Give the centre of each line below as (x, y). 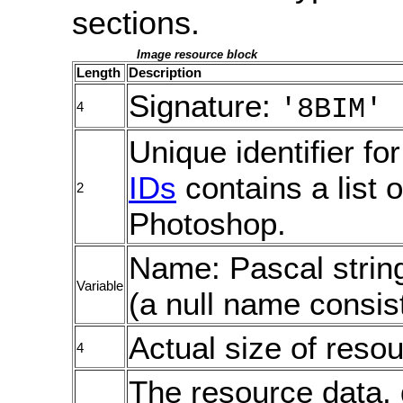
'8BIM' (331, 109)
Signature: (204, 106)
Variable (100, 286)
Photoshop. (207, 224)
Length (99, 73)
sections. (136, 23)
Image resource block (197, 55)
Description (165, 73)
